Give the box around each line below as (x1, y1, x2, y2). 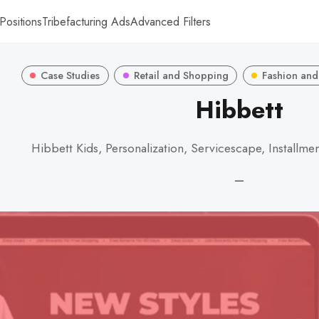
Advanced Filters (130, 13, 211, 30)
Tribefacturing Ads (42, 13, 130, 30)
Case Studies (41, 68, 100, 83)
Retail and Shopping (133, 68, 229, 83)
